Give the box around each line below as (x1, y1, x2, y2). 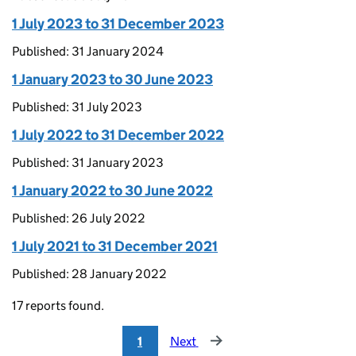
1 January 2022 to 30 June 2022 (12, 182, 213, 199)
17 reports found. (12, 298, 104, 313)
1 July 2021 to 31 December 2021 (12, 238, 218, 255)
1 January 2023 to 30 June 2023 (12, 71, 213, 88)
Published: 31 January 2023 (12, 155, 164, 170)
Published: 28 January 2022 (12, 266, 167, 281)
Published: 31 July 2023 (12, 99, 142, 114)
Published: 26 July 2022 (12, 211, 145, 226)
